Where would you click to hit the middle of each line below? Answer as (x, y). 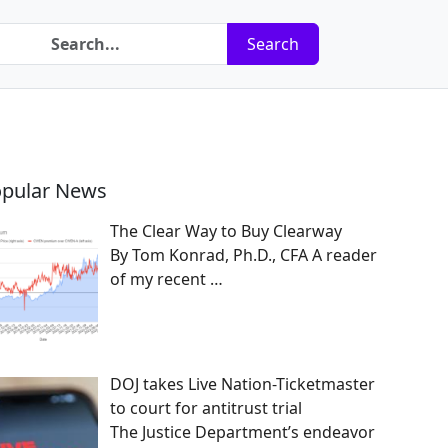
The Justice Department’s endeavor (242, 431)
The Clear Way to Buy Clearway (226, 231)
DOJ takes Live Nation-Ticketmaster (242, 383)
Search (273, 44)
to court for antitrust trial (206, 407)
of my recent (160, 279)
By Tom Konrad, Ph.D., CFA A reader (243, 255)
